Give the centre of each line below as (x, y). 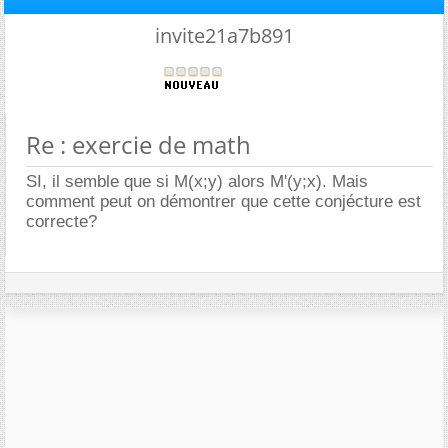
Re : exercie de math (138, 144)
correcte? (61, 221)
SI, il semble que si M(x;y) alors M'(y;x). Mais (197, 181)
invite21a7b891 (224, 35)
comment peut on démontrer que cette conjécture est (223, 201)
